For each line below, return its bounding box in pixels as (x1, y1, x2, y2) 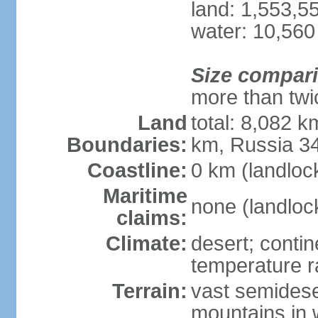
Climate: (105, 232, 187, 255)
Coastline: (87, 159, 187, 182)
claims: (116, 207, 187, 229)
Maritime (102, 185, 187, 207)
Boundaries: (66, 133, 187, 156)
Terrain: (111, 280, 187, 302)
